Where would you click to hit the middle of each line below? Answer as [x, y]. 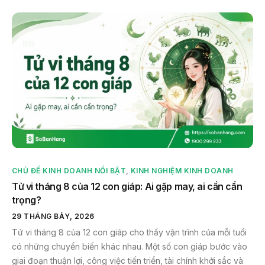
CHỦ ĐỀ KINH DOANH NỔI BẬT [69, 170]
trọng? [27, 200]
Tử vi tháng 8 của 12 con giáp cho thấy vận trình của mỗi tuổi [129, 232]
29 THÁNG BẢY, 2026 [53, 216]
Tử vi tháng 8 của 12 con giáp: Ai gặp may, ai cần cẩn [127, 186]
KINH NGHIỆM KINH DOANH [182, 170]
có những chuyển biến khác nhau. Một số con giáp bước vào [130, 246]
